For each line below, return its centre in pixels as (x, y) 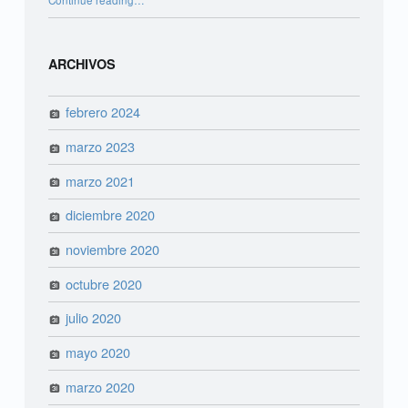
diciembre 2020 (111, 215)
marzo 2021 (101, 180)
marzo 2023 (101, 146)
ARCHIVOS (82, 63)
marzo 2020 (101, 386)
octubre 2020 (104, 283)
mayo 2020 (98, 352)
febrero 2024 (103, 112)
